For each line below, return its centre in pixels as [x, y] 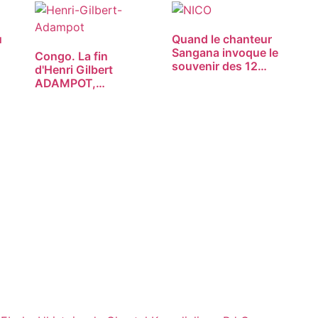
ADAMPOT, [65, 83]
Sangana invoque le [225, 53]
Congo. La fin [71, 56]
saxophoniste [72, 97]
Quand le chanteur [221, 39]
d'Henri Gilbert [73, 70]
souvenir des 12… [219, 66]
